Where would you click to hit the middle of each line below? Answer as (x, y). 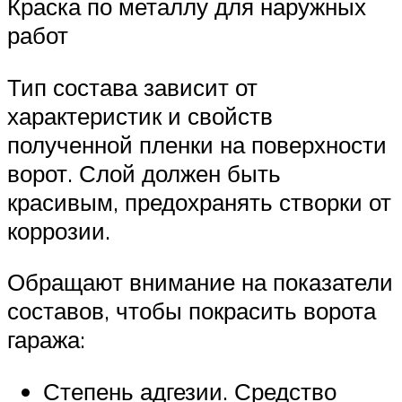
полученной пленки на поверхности (197, 144)
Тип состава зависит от (132, 87)
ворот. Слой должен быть (144, 173)
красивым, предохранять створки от (199, 201)
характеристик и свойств (140, 115)
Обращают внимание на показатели (200, 282)
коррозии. (59, 230)
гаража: (46, 340)
